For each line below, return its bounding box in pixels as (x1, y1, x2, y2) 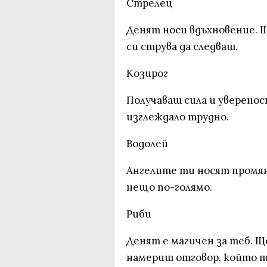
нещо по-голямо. (126, 181, 212, 194)
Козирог (126, 67, 168, 80)
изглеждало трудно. (126, 110, 229, 123)
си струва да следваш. (126, 40, 238, 53)
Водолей (126, 137, 168, 150)
